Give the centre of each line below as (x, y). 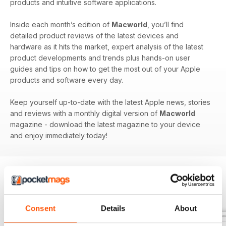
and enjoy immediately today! (59, 135)
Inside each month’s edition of (61, 24)
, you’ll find (165, 24)
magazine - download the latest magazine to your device (105, 124)
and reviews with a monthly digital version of (85, 113)
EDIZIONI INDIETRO (50, 191)
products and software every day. (67, 80)
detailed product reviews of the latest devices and (94, 35)
